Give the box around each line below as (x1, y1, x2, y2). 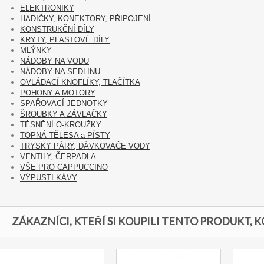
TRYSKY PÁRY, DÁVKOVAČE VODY (20, 141, 150, 150)
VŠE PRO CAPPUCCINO (20, 163, 108, 171)
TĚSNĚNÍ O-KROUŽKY (20, 120, 101, 129)
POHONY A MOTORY (20, 88, 95, 97)
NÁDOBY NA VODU (20, 57, 89, 65)
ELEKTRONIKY (20, 4, 74, 12)
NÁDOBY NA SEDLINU (20, 67, 100, 76)
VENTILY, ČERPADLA (20, 152, 96, 161)
